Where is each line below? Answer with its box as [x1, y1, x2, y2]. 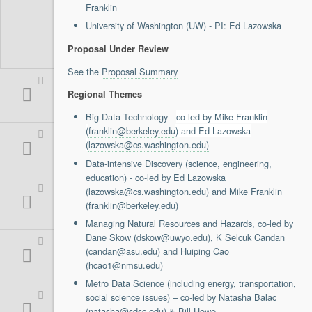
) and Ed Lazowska [175, 124, 251, 138]
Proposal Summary [102, 64, 178, 78]
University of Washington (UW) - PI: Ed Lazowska [85, 18, 281, 32]
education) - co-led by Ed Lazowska [85, 170, 226, 184]
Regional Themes [68, 88, 142, 101]
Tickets [34, 35, 65, 49]
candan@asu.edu [88, 244, 157, 258]
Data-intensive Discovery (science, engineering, [85, 156, 272, 170]
